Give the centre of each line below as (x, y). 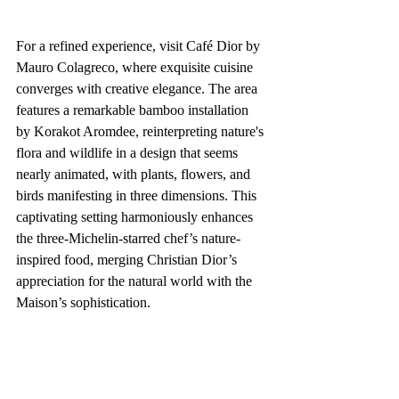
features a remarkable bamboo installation (134, 110)
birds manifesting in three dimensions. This (138, 195)
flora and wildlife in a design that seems (129, 152)
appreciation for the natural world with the (136, 281)
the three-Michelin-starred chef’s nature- (128, 238)
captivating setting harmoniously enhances (136, 216)
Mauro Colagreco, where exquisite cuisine (136, 67)
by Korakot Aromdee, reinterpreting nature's (142, 131)
